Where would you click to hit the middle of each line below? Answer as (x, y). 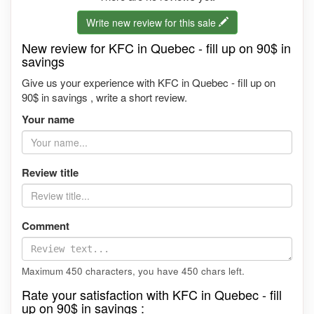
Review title (50, 173)
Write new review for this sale (152, 23)
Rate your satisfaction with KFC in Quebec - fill (152, 295)
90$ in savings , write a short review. (104, 97)
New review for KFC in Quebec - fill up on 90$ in (156, 48)
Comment (46, 226)
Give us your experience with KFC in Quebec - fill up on (149, 83)
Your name (48, 120)
